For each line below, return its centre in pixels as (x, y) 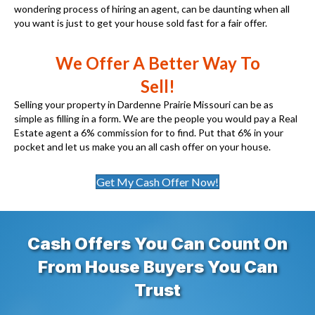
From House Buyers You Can (157, 266)
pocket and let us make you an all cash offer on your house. (142, 146)
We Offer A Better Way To (157, 63)
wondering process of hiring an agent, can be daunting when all (152, 8)
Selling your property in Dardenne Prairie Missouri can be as (144, 104)
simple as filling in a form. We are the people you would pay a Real (156, 118)
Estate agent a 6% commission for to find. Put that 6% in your (149, 132)
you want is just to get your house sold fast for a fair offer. (141, 22)
